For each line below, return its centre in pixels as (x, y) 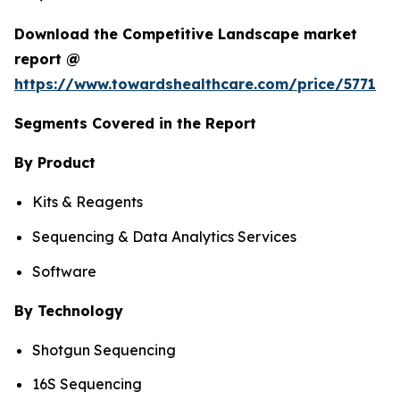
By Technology (69, 310)
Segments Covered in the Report (135, 124)
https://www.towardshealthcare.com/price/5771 (195, 84)
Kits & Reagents (87, 202)
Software (64, 271)
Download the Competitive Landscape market (186, 34)
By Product (55, 163)
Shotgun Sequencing (104, 350)
